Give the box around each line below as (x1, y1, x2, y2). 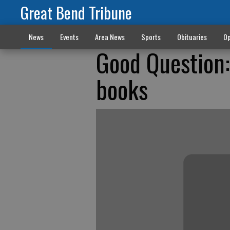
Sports (141, 31, 161, 42)
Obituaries (177, 31, 207, 42)
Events (60, 31, 79, 42)
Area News (94, 31, 125, 42)
